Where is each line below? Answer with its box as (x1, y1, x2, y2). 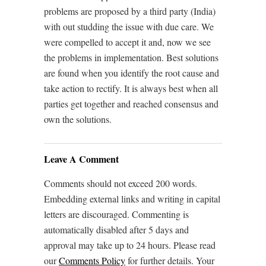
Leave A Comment (44, 152, 119, 166)
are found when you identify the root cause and (44, 66, 219, 79)
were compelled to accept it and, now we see (44, 36, 211, 48)
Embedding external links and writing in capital (44, 192, 220, 205)
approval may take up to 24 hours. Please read (44, 239, 216, 251)
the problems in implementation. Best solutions (44, 51, 218, 64)
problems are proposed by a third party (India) (44, 5, 216, 17)
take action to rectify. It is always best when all (44, 82, 218, 94)
